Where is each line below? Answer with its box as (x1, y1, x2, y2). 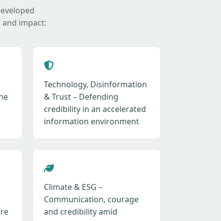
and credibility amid (44, 206, 117, 218)
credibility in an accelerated (44, 104, 146, 115)
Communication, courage (44, 194, 139, 205)
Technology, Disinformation (44, 79, 147, 90)
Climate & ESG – (44, 182, 103, 193)
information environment (44, 116, 139, 127)
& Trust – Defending (44, 91, 118, 103)
